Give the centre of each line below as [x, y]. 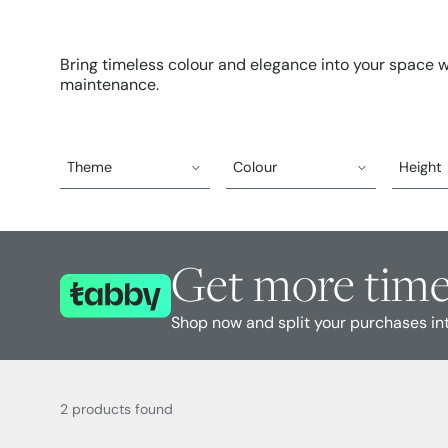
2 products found [116, 411]
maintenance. [109, 86]
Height [420, 168]
